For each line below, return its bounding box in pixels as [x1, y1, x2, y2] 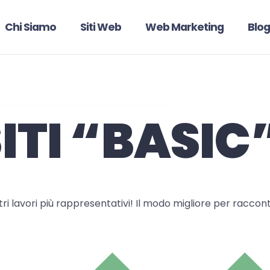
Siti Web [80, 20, 121, 34]
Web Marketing [145, 20, 224, 34]
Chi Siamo [5, 20, 56, 34]
